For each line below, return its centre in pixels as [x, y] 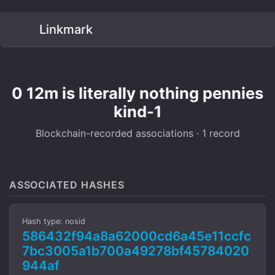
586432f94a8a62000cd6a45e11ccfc [137, 236]
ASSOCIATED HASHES [67, 185]
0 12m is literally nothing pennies [137, 93]
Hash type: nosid [54, 221]
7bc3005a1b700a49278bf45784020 [136, 251]
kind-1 [137, 111]
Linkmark [64, 29]
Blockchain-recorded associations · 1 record [137, 133]
